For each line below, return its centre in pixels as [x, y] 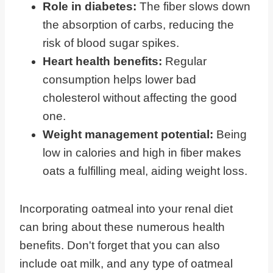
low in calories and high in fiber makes [142, 153]
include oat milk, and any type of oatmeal [126, 264]
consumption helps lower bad [119, 80]
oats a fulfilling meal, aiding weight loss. [145, 171]
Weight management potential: [129, 135]
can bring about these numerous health [122, 227]
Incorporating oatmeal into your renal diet [126, 209]
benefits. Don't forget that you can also [120, 246]
